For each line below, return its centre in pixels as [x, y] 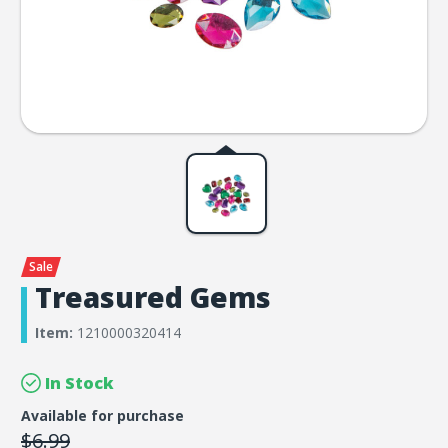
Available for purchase [102, 415]
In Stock [79, 382]
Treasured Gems [153, 296]
